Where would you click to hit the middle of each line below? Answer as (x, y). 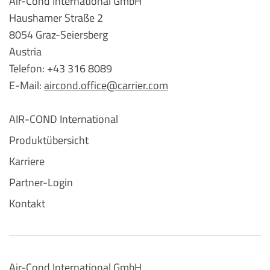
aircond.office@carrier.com (106, 86)
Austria (25, 52)
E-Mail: (27, 86)
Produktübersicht (49, 140)
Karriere (27, 162)
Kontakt (27, 204)
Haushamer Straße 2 (56, 18)
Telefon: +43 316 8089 (61, 69)
